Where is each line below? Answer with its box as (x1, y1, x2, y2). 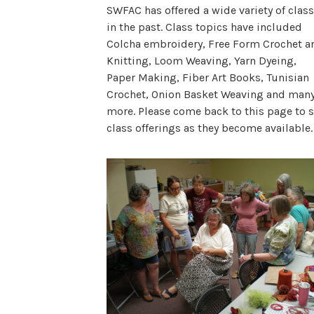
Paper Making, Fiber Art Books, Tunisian (107, 71, 309, 85)
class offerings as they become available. (107, 121, 313, 135)
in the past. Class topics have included (107, 20, 302, 34)
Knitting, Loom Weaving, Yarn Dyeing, (107, 54, 296, 68)
